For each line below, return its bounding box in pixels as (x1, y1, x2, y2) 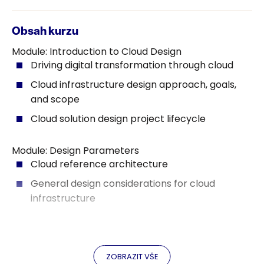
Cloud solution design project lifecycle (31, 112, 206, 126)
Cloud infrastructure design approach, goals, (31, 78, 236, 92)
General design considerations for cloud (31, 177, 215, 191)
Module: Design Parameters (12, 144, 139, 158)
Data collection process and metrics (31, 237, 200, 251)
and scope (31, 93, 80, 107)
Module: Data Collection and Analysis (12, 223, 181, 237)
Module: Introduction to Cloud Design (12, 45, 181, 59)
